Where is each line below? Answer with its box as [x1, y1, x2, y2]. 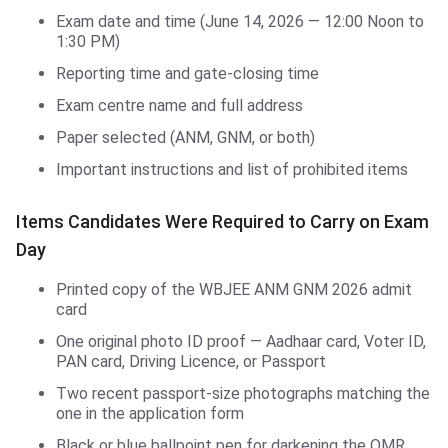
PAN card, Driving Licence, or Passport [56, 352, 326, 372]
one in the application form [56, 404, 244, 424]
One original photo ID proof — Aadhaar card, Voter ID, [56, 332, 426, 352]
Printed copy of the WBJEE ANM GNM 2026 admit [56, 280, 412, 300]
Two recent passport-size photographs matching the [56, 384, 430, 404]
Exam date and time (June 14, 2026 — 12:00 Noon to [56, 12, 424, 32]
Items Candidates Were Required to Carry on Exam [16, 211, 429, 233]
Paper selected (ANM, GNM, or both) [56, 128, 315, 148]
